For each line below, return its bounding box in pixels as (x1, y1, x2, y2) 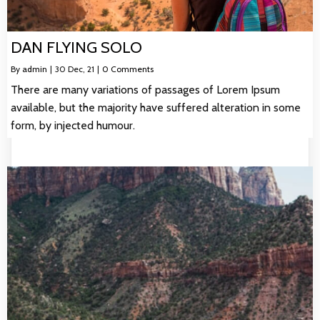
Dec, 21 (68, 63, 94, 74)
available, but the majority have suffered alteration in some (11, 100, 301, 114)
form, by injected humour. (11, 118, 135, 132)
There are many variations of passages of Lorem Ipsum (11, 82, 280, 96)
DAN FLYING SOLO (11, 37, 142, 57)
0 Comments (102, 63, 154, 74)
